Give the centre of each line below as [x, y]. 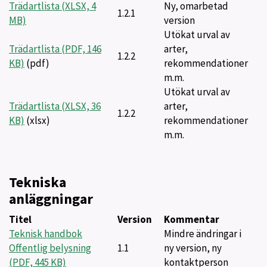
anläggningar [51, 199]
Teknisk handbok [46, 234]
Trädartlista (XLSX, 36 [55, 106]
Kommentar [192, 219]
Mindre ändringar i [203, 234]
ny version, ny [193, 248]
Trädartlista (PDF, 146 [55, 49]
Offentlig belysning [50, 248]
